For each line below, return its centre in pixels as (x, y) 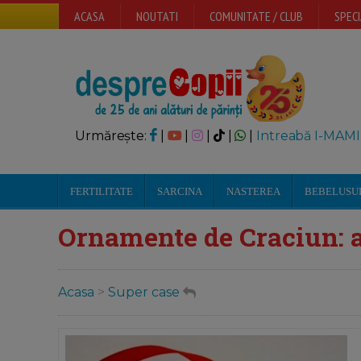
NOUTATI (157, 16)
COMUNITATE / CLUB (256, 16)
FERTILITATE (102, 191)
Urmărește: (112, 136)
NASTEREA (253, 191)
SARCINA (180, 191)
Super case (144, 293)
